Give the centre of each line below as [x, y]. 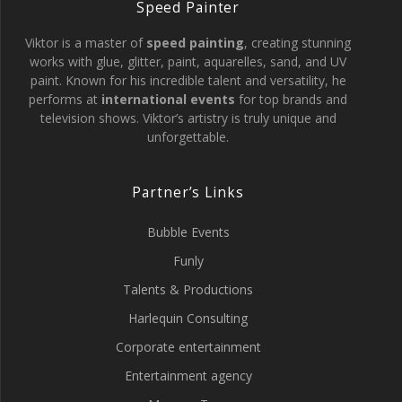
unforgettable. [188, 137]
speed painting [195, 43]
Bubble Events [188, 232]
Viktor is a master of [86, 43]
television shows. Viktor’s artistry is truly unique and [188, 118]
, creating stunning [297, 43]
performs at [65, 99]
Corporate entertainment [188, 347]
